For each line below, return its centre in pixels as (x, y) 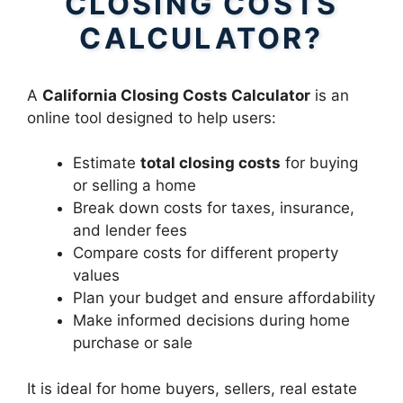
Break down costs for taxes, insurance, (214, 208)
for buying (319, 163)
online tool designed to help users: (152, 117)
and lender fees (130, 230)
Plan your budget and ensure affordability (224, 298)
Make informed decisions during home (211, 320)
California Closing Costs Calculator (176, 95)
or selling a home (134, 185)
